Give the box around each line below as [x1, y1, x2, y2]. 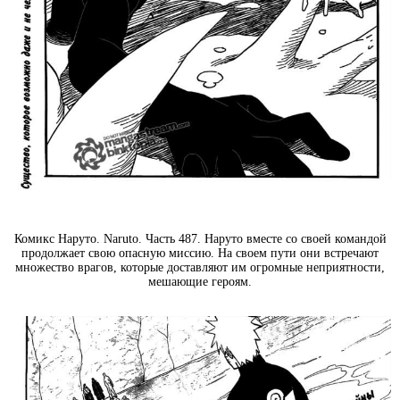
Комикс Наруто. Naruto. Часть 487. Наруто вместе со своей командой [13, 231, 387, 246]
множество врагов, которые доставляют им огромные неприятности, [15, 260, 385, 274]
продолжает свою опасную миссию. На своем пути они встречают [21, 246, 379, 260]
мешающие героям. [148, 274, 252, 288]
